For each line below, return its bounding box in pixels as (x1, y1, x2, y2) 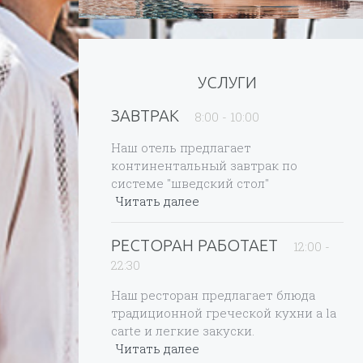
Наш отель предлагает (111, 139, 251, 156)
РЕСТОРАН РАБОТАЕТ (111, 236, 278, 254)
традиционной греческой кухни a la (111, 305, 336, 321)
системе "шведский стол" (111, 175, 269, 191)
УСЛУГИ (197, 73, 257, 92)
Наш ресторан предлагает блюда (111, 287, 315, 303)
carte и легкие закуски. (111, 322, 254, 339)
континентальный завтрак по (111, 157, 297, 173)
